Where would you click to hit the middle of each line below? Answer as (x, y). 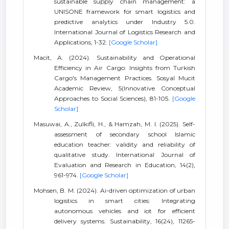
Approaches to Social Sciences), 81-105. (113, 98)
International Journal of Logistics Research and (125, 32)
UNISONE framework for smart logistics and (125, 12)
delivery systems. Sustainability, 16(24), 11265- (125, 221)
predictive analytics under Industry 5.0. (125, 22)
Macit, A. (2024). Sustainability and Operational (114, 58)
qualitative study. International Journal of (125, 155)
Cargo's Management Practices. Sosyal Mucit (125, 78)
